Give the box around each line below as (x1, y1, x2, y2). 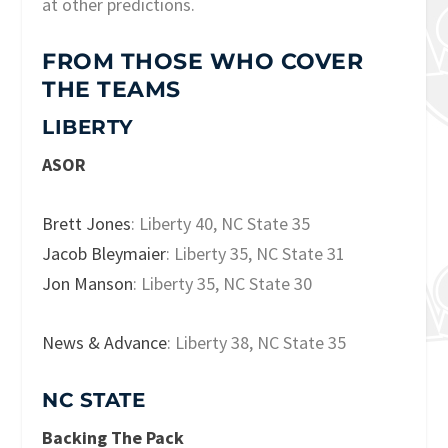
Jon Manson (42, 272, 134, 296)
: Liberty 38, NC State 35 (167, 331, 347, 354)
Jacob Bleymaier (42, 242, 167, 266)
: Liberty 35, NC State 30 (133, 272, 313, 296)
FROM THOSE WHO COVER (42, 48, 364, 76)
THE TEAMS (42, 76, 181, 104)
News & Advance (42, 331, 168, 354)
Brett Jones (42, 212, 132, 236)
